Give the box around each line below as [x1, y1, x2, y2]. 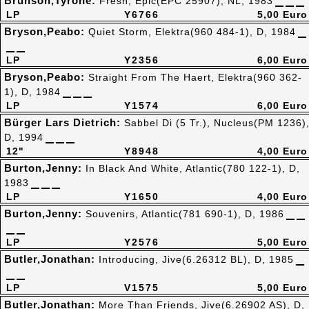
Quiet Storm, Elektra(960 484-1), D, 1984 [88, 26, 296, 37]
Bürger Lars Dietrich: [4, 117, 124, 128]
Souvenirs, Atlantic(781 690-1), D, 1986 [86, 208, 284, 219]
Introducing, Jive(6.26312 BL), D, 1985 [99, 254, 294, 265]
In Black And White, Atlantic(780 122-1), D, [86, 163, 300, 174]
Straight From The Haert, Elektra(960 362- [88, 72, 302, 83]
